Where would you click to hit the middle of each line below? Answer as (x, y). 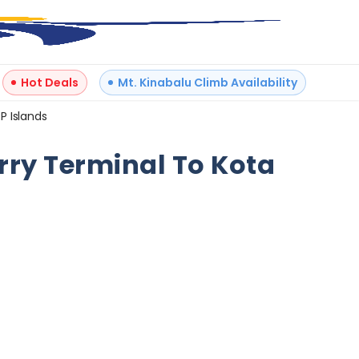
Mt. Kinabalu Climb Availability (208, 83)
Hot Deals (50, 83)
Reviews (241, 347)
